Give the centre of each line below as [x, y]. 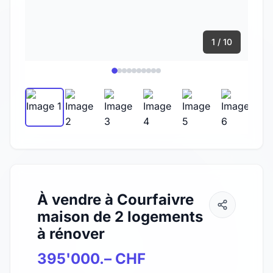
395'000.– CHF [91, 259]
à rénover [71, 234]
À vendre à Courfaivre [115, 200]
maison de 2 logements [120, 217]
